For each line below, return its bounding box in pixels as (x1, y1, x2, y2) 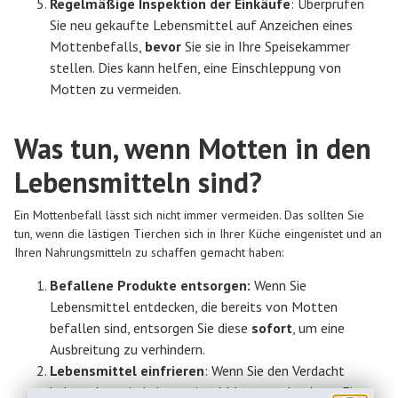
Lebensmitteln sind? (14, 163, 262, 201)
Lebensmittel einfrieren (50, 362, 204, 380)
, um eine (292, 319, 345, 338)
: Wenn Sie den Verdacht (204, 362, 345, 380)
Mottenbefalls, (50, 37, 145, 56)
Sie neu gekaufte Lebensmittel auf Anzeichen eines (50, 16, 353, 35)
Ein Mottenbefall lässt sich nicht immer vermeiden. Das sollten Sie (14, 206, 364, 223)
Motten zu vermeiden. (50, 80, 181, 99)
